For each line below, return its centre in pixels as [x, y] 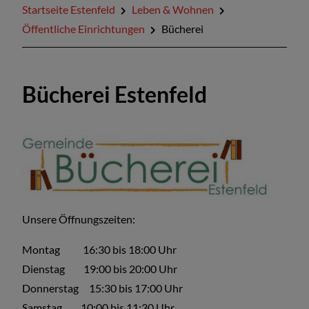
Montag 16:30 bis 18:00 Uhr [99, 249]
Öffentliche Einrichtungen [83, 29]
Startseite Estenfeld [69, 9]
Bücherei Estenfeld [114, 94]
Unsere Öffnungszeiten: [79, 219]
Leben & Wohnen [173, 9]
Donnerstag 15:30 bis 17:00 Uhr [102, 288]
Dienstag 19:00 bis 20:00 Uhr [100, 268]
